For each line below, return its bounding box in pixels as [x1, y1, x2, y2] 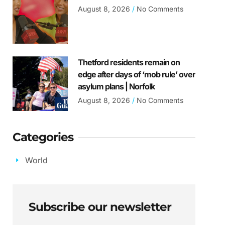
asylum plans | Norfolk [77, 81, 155, 92]
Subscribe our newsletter [29, 200, 172, 214]
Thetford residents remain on [77, 57, 180, 68]
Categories [13, 130, 74, 145]
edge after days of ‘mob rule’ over [77, 69, 195, 80]
